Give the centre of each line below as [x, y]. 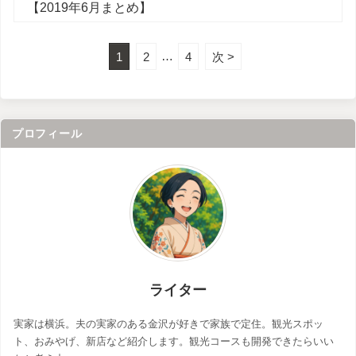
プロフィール [47, 134]
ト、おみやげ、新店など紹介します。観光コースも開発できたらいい [174, 342]
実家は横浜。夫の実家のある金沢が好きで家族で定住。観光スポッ [168, 324]
